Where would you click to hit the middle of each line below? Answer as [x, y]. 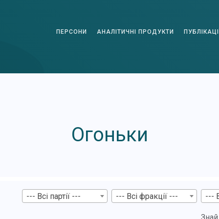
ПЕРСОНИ [72, 32]
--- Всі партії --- [53, 196]
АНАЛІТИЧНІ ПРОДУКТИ [135, 32]
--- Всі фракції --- [147, 196]
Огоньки [109, 135]
